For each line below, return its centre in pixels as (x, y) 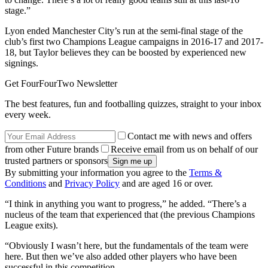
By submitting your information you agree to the (97, 172)
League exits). (31, 225)
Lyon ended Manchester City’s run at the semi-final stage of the (124, 31)
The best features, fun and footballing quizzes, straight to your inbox (133, 103)
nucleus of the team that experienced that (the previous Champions (130, 214)
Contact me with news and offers (190, 136)
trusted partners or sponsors (56, 160)
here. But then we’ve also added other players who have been (121, 256)
